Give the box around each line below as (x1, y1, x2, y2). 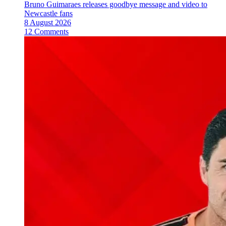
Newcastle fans (24, 9, 73, 18)
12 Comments (24, 27, 69, 36)
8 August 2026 (24, 18, 71, 27)
